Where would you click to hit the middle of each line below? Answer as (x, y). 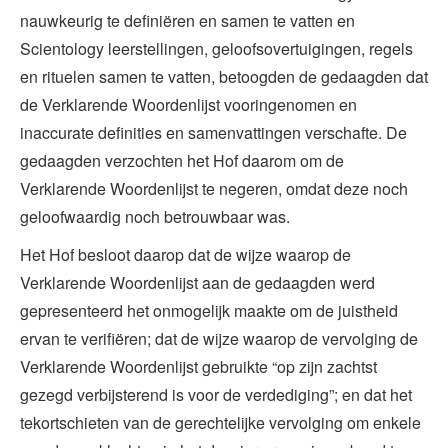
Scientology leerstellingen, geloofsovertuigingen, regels (216, 48)
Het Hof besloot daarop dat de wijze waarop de (185, 254)
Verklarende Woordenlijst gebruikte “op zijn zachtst (198, 366)
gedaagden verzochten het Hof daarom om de (182, 160)
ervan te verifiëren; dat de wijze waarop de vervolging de (219, 338)
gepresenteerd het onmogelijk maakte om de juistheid (209, 310)
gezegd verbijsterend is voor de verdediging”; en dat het (216, 394)
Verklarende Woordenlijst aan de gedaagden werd (197, 282)
